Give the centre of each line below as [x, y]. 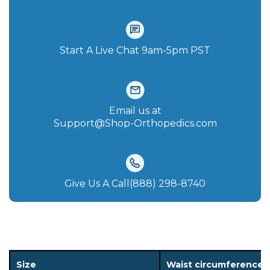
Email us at [135, 111]
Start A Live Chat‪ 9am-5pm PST [135, 50]
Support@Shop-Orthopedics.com [135, 123]
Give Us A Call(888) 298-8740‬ [135, 184]
